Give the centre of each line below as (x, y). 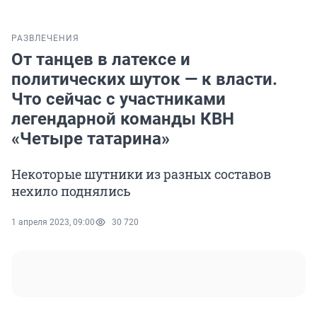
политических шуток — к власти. (144, 80)
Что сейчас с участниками (119, 99)
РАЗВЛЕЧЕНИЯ (45, 39)
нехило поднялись (71, 191)
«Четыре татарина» (91, 139)
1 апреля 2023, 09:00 (53, 223)
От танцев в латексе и (101, 60)
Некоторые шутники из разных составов (141, 174)
